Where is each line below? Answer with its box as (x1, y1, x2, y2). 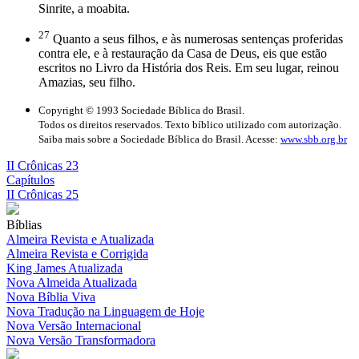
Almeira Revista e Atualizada (6, 232, 154, 246)
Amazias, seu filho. (38, 75, 135, 89)
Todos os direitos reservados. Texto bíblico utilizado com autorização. (38, 118, 341, 131)
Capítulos (6, 172, 54, 187)
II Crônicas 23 (6, 158, 79, 172)
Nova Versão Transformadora (6, 333, 155, 347)
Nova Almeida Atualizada (6, 275, 137, 289)
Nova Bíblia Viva (6, 289, 95, 304)
